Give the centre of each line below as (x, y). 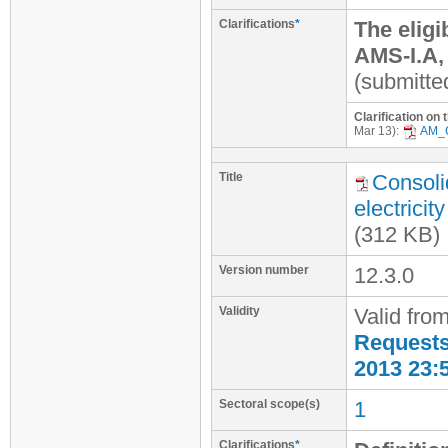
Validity (239, 311)
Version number (264, 270)
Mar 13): (378, 131)
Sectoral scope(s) (269, 404)
